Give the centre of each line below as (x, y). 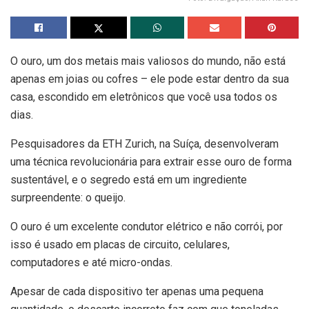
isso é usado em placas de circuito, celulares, (120, 245)
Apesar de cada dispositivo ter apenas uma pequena (137, 292)
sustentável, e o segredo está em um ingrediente (129, 180)
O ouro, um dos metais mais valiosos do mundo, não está (148, 61)
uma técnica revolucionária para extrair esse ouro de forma (151, 162)
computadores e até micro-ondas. (91, 263)
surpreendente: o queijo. (68, 198)
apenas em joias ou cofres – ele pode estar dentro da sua (150, 79)
